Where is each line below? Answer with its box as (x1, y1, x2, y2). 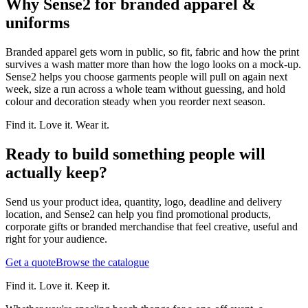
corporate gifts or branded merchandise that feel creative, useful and (5, 220, 298, 232)
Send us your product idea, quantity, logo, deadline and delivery (5, 195, 282, 208)
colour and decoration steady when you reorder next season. (5, 95, 265, 107)
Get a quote (5, 256, 56, 268)
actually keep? (5, 163, 107, 181)
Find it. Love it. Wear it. (5, 118, 109, 131)
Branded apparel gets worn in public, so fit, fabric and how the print (5, 45, 299, 58)
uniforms (5, 13, 69, 32)
